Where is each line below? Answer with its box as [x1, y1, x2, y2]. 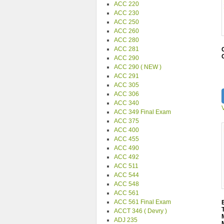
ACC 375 [114, 117, 139, 124]
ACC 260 [114, 27, 139, 34]
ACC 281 [114, 45, 139, 52]
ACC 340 [114, 99, 139, 106]
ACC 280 [114, 36, 139, 43]
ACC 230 [114, 9, 139, 16]
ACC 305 [114, 81, 139, 88]
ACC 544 [114, 171, 139, 178]
